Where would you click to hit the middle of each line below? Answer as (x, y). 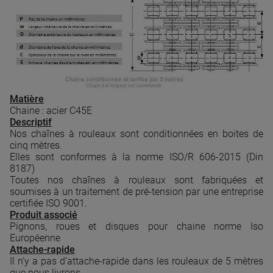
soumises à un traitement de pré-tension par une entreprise (136, 191)
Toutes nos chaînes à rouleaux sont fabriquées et (136, 180)
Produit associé (44, 214)
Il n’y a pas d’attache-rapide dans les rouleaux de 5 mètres (136, 261)
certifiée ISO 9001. (48, 203)
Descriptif (31, 122)
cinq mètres (35, 145)
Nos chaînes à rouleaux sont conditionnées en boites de (136, 133)
